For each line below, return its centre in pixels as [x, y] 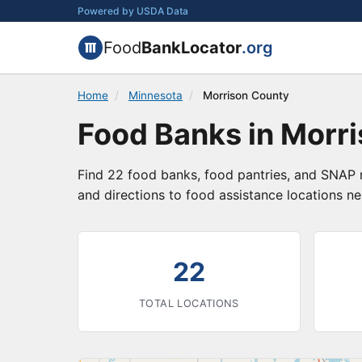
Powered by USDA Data [133, 11]
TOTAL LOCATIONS [189, 303]
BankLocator [192, 48]
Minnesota [156, 95]
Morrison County [246, 95]
